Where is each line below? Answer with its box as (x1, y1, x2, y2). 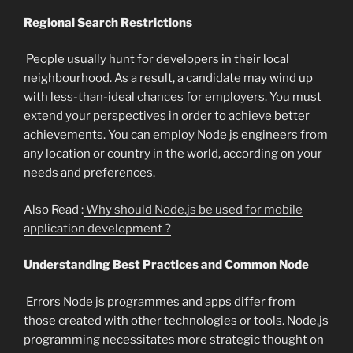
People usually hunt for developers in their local (24, 52, 289, 67)
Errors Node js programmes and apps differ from (24, 294, 295, 309)
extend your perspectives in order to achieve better (24, 109, 310, 124)
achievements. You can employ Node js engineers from (24, 128, 328, 143)
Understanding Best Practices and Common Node (24, 258, 309, 273)
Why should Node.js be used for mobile (84, 202, 303, 217)
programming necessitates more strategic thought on (24, 332, 324, 347)
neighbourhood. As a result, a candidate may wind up (24, 71, 313, 86)
